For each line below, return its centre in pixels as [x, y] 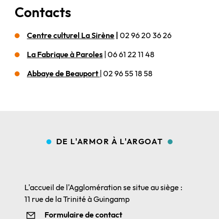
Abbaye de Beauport [63, 73]
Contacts [44, 12]
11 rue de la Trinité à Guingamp [77, 199]
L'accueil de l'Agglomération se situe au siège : [103, 187]
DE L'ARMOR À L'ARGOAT [109, 141]
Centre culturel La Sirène [71, 35]
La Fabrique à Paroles [65, 54]
